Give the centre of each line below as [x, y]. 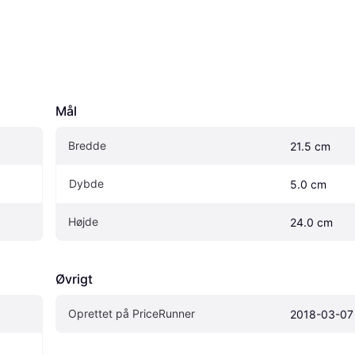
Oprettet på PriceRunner [132, 314]
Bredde [87, 146]
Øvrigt [74, 279]
